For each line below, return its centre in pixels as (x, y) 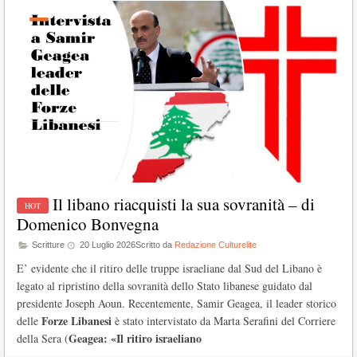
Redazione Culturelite (216, 245)
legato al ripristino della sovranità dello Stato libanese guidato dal (165, 286)
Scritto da (155, 245)
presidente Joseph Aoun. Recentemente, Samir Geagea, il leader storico (177, 304)
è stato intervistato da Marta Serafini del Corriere (224, 321)
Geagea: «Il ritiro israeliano (135, 339)
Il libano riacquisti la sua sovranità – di (184, 204)
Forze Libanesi (76, 321)
